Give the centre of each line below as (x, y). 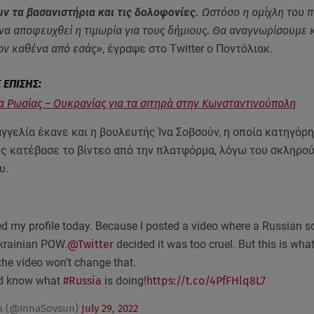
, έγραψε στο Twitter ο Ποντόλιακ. (187, 48)
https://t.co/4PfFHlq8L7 (206, 280)
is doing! (124, 280)
